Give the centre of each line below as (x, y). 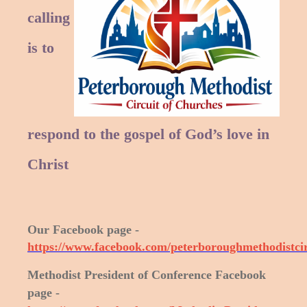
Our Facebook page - (83, 230)
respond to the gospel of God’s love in (148, 134)
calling (49, 18)
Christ (48, 164)
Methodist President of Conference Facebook (147, 275)
